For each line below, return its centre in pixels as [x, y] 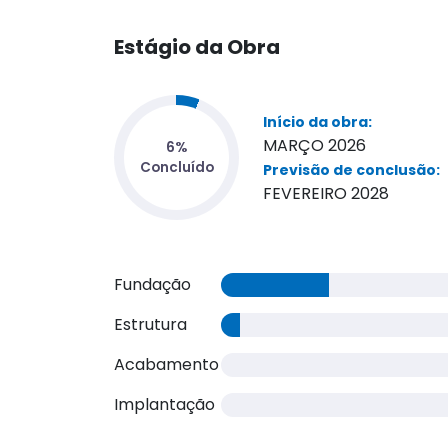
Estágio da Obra [197, 46]
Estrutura [150, 324]
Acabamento [166, 364]
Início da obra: [317, 121]
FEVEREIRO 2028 [326, 193]
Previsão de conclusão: [351, 169]
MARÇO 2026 [314, 145]
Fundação [152, 284]
